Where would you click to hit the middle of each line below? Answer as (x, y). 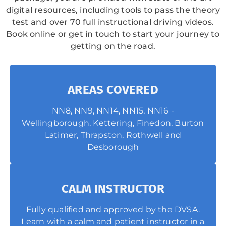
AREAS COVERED (113, 90)
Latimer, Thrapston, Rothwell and (113, 135)
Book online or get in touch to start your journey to (113, 34)
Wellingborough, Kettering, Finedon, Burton (113, 123)
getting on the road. (113, 46)
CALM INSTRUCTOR (113, 189)
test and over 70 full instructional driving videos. (113, 22)
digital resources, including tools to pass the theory (113, 10)
